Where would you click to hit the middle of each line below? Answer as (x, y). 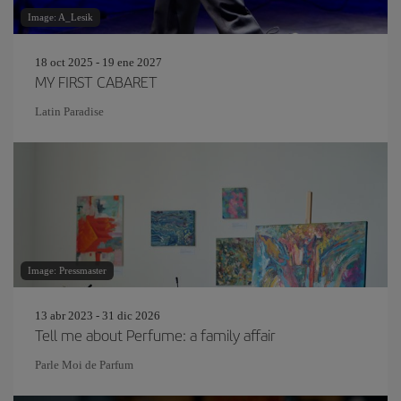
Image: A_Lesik (60, 17)
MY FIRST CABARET (96, 81)
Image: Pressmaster (67, 270)
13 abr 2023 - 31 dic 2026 (98, 316)
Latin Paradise (69, 111)
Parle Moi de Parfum (84, 365)
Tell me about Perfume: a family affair (155, 335)
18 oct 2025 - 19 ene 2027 (98, 62)
